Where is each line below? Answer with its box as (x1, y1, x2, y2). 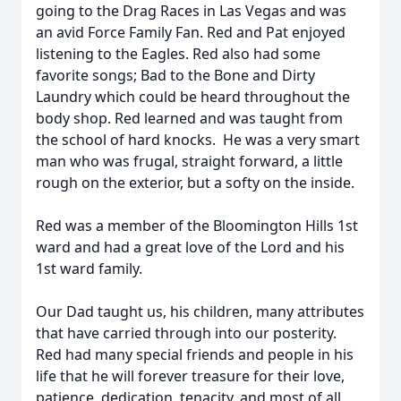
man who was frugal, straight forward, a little (36, 151, 343, 171)
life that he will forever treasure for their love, (36, 366, 345, 386)
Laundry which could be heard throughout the (36, 87, 350, 107)
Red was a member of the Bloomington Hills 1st (36, 216, 358, 235)
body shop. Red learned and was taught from (36, 108, 343, 128)
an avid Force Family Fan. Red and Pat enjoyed (36, 22, 346, 42)
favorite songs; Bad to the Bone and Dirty (36, 65, 315, 85)
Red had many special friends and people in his (36, 345, 354, 364)
